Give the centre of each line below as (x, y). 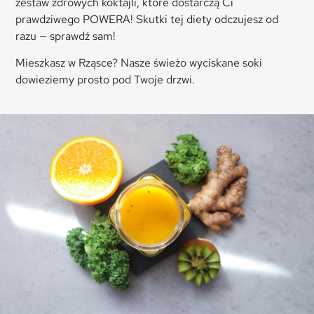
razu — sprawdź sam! (66, 36)
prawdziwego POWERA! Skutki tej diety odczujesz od (147, 19)
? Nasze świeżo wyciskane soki (187, 63)
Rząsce (96, 63)
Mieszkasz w (47, 63)
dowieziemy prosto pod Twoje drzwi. (105, 80)
